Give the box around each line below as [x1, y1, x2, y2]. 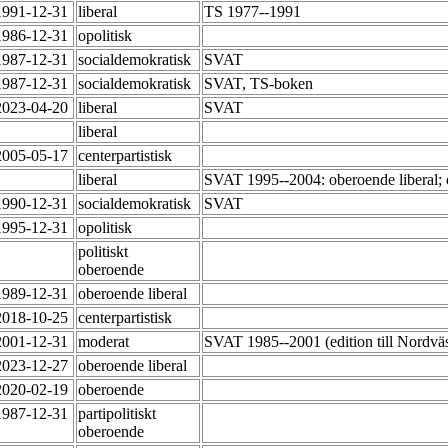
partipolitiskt [78, 405, 156, 423]
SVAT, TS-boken [204, 75, 317, 93]
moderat [78, 333, 133, 351]
